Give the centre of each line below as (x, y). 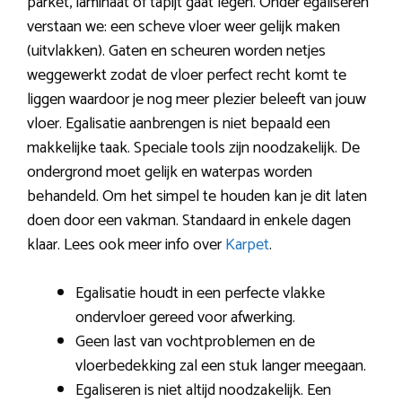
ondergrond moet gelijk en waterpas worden (170, 173)
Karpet (247, 245)
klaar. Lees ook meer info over (126, 245)
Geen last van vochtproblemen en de (195, 342)
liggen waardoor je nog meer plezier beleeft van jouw (197, 100)
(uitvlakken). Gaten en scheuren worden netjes (176, 52)
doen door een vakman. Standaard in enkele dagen (189, 221)
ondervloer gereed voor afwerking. (185, 318)
